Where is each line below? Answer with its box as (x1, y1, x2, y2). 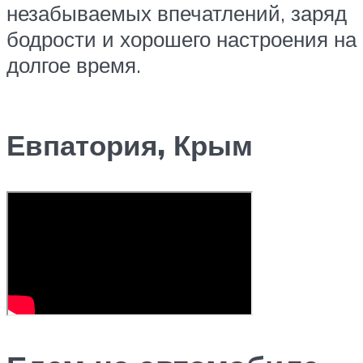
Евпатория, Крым (6, 126, 253, 163)
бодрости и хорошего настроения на (6, 26, 357, 53)
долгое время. (6, 52, 141, 79)
